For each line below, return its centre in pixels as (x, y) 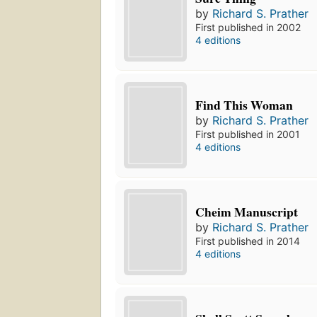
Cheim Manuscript (247, 211)
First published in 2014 (248, 241)
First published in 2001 (248, 134)
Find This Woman (244, 104)
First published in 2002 (248, 28)
